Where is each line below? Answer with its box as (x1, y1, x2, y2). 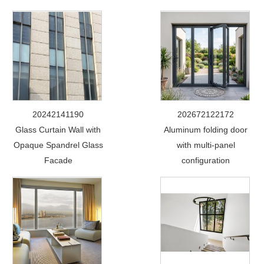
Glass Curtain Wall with (15, 125, 101, 134)
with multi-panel (176, 140, 235, 150)
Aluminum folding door (164, 125, 248, 134)
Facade (44, 156, 72, 165)
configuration (181, 156, 230, 165)
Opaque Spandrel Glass (13, 140, 103, 150)
